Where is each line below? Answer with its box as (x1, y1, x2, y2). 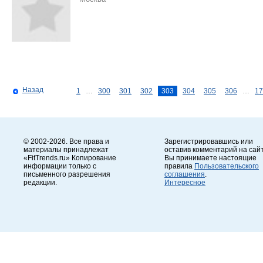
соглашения (164, 170, 205, 178)
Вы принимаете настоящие (164, 153, 257, 162)
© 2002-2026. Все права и (23, 137, 109, 146)
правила (164, 161, 194, 170)
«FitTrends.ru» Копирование (23, 153, 116, 162)
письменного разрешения (23, 170, 110, 178)
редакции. (23, 178, 57, 187)
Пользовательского (194, 161, 259, 170)
